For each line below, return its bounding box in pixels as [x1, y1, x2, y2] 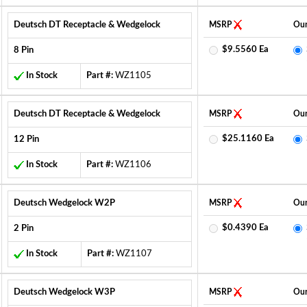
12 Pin [13, 135, 39, 144]
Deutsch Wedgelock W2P [13, 199, 115, 208]
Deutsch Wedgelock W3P [13, 288, 115, 297]
